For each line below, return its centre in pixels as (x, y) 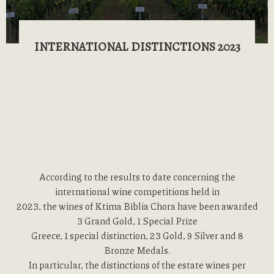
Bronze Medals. (137, 250)
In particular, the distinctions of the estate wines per (137, 265)
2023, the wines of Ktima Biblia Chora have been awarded (137, 206)
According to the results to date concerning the (137, 177)
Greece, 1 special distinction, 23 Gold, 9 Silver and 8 (137, 235)
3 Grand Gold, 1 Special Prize (137, 221)
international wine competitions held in (137, 191)
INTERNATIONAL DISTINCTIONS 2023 (137, 47)
